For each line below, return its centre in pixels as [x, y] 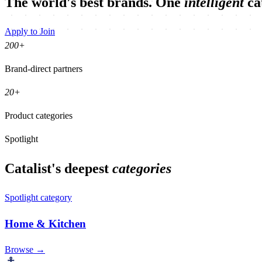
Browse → [25, 250]
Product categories [39, 116]
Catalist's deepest [58, 169]
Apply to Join [30, 32]
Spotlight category [38, 197]
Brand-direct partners [44, 69]
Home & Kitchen [45, 223]
